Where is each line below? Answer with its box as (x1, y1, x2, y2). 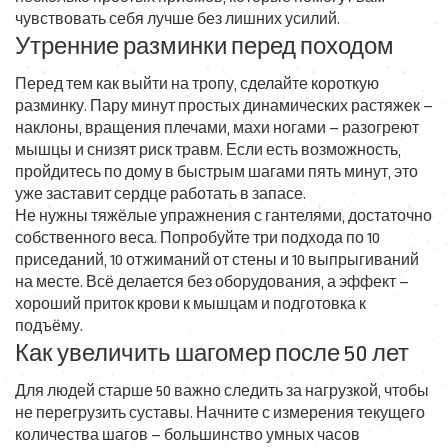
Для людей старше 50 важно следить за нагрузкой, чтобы (15, 383, 429, 400)
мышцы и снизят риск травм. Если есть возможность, (15, 142, 401, 159)
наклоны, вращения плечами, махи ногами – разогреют (15, 120, 419, 137)
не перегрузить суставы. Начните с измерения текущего (15, 405, 425, 422)
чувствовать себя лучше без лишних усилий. (15, 11, 340, 28)
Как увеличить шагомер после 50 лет (15, 341, 409, 367)
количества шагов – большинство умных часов (15, 427, 360, 444)
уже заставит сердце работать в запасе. (15, 186, 306, 203)
